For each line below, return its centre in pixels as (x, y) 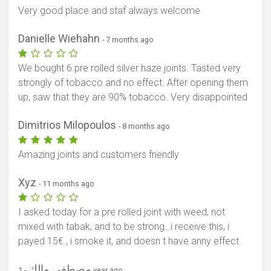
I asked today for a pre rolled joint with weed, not (122, 212)
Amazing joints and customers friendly (99, 155)
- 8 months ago (144, 126)
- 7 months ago (128, 40)
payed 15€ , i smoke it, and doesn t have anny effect (129, 241)
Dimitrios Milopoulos (68, 125)
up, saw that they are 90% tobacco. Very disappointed (133, 97)
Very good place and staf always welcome (109, 11)
